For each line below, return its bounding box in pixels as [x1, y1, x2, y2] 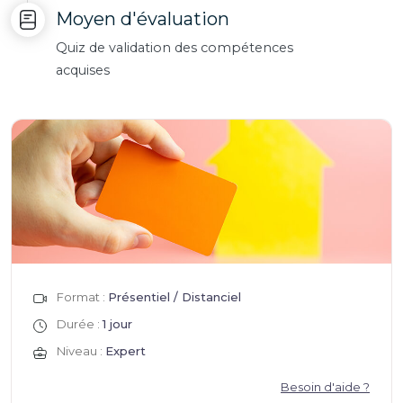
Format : [57, 290, 108, 304]
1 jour [103, 317, 132, 331]
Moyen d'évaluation [56, 8, 229, 30]
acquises [56, 62, 110, 78]
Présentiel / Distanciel [108, 290, 241, 304]
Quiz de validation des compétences [56, 40, 293, 56]
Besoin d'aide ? [281, 380, 370, 394]
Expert [105, 344, 146, 358]
